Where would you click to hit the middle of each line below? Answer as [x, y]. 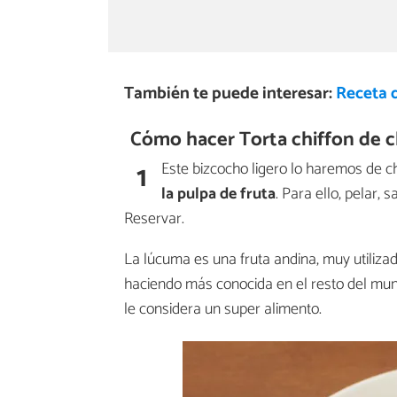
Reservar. [154, 218]
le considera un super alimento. [223, 309]
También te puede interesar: [230, 94]
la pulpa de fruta [218, 194]
